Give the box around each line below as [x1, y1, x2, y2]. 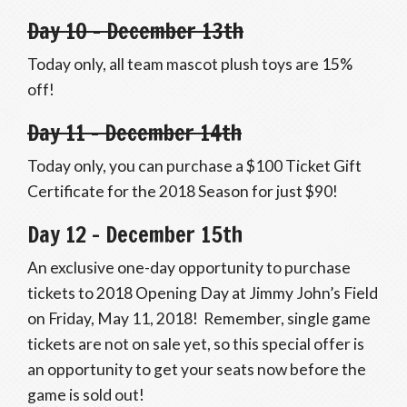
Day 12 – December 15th [27, 219, 243, 250]
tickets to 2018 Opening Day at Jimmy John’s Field [27, 283, 378, 303]
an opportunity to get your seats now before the [27, 360, 366, 379]
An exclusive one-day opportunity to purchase [27, 258, 351, 277]
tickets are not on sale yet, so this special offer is [27, 334, 364, 353]
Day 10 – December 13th [27, 15, 243, 46]
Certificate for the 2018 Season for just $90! [27, 182, 338, 201]
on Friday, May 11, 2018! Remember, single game [27, 309, 371, 328]
